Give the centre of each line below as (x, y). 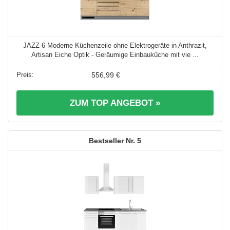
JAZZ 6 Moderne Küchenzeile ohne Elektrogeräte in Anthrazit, (115, 46)
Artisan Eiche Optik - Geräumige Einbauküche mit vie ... (115, 55)
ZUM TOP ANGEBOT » (115, 103)
